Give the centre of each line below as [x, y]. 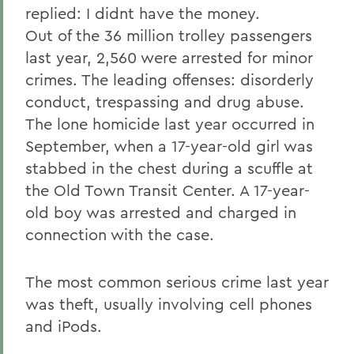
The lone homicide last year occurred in [170, 124]
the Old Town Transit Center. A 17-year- [168, 190]
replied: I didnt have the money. [143, 13]
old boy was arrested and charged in [161, 212]
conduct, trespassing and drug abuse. [165, 102]
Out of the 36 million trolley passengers [169, 35]
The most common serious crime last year [177, 282]
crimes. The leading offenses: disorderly [169, 79]
